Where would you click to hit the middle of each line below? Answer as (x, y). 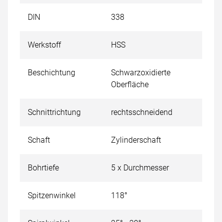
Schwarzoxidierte (141, 73)
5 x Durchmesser (140, 168)
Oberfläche (130, 84)
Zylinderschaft (136, 140)
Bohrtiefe (43, 168)
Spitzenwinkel (52, 195)
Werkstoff (44, 45)
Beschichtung (52, 73)
